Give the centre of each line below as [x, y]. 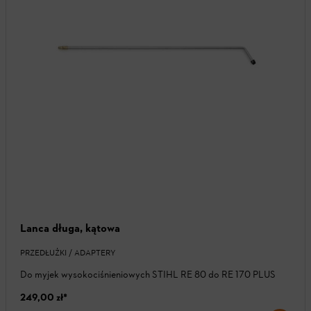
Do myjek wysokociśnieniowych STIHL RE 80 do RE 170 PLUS [148, 275]
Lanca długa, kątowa [70, 228]
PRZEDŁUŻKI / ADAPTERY [68, 253]
